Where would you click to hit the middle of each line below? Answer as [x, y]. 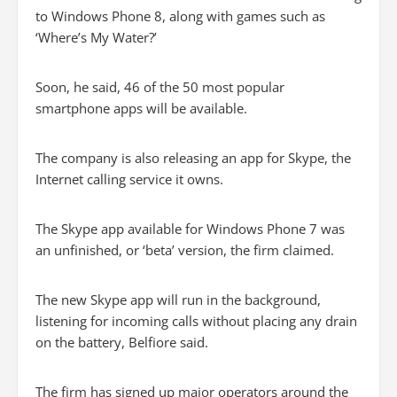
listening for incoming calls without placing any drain [196, 321]
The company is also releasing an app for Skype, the [193, 158]
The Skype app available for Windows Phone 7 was [190, 229]
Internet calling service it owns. [129, 179]
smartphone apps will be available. [141, 108]
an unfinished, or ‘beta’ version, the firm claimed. [185, 250]
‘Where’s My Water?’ [96, 37]
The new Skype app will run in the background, [178, 300]
